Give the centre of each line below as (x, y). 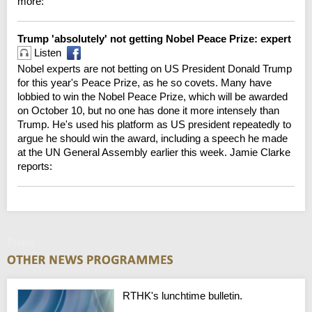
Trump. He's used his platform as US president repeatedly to (154, 124)
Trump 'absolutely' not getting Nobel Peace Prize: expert (156, 38)
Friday (21, 242)
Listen (46, 52)
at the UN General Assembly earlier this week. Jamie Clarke (154, 152)
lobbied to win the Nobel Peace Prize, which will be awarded (153, 96)
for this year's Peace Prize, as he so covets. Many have (145, 82)
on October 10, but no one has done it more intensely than (148, 110)
